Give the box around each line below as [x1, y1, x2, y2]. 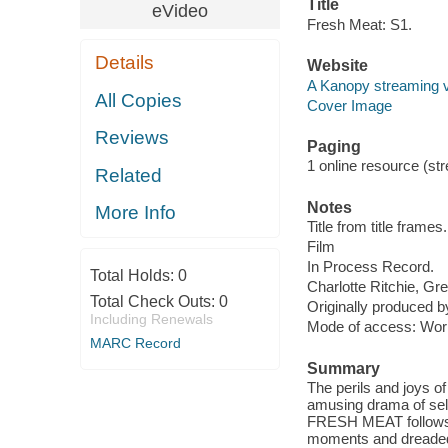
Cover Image [306, 96, 392, 114]
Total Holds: [89, 266, 178, 284]
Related [95, 164, 163, 186]
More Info [95, 202, 177, 224]
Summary [306, 359, 380, 377]
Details [95, 52, 155, 74]
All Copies [95, 89, 183, 111]
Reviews [95, 127, 170, 149]
